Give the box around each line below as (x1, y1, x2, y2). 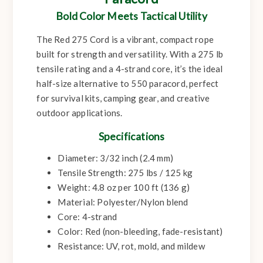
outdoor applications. (36, 107, 123, 119)
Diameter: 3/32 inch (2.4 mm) (58, 153, 174, 164)
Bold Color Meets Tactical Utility (56, 10, 207, 23)
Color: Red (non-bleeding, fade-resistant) (58, 226, 223, 237)
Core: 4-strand (58, 211, 117, 222)
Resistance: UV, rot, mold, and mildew (58, 241, 205, 252)
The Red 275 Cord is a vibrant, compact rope (36, 34, 214, 45)
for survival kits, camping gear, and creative (36, 93, 210, 104)
